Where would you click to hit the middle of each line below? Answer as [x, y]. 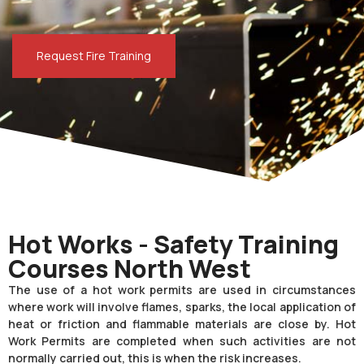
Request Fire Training [94, 56]
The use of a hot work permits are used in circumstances [182, 290]
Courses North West [130, 269]
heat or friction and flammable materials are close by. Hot [182, 324]
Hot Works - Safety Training [173, 245]
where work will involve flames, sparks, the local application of [182, 307]
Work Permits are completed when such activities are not [182, 341]
